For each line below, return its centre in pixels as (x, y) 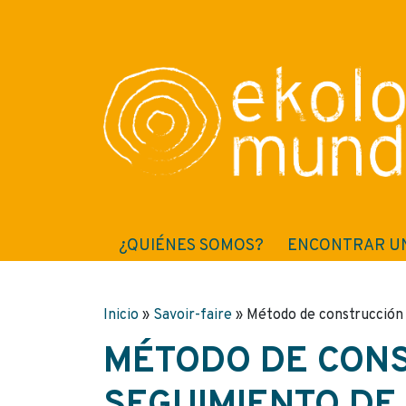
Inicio (121, 315)
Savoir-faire (193, 315)
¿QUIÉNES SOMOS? (192, 246)
